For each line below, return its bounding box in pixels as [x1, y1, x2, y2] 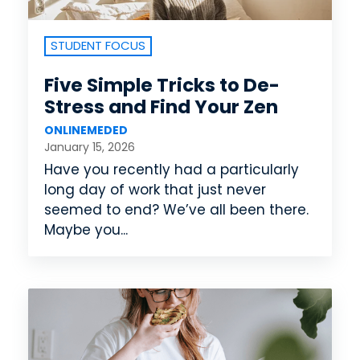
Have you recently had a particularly [44, 159, 299, 179]
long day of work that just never [44, 179, 266, 199]
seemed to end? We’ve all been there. [44, 199, 309, 219]
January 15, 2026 [44, 138, 135, 155]
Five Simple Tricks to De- [44, 72, 280, 99]
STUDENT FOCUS [51, 37, 145, 55]
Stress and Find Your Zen [44, 94, 278, 121]
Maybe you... [44, 219, 128, 239]
